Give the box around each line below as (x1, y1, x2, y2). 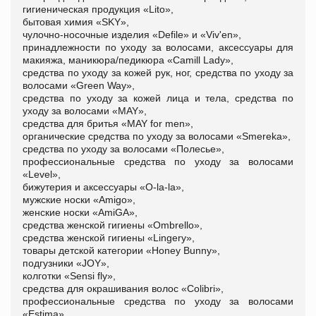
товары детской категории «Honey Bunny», (23, 244, 220, 256)
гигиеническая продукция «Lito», (23, 3, 174, 15)
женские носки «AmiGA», (23, 206, 138, 218)
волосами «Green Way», (23, 79, 135, 91)
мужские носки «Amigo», (23, 193, 135, 205)
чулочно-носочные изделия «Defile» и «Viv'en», (23, 28, 241, 40)
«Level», (23, 168, 61, 180)
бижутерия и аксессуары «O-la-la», (23, 181, 184, 193)
